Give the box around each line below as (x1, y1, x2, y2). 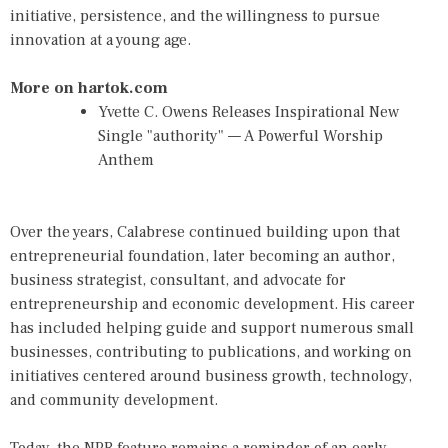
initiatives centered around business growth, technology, (10, 366, 412, 386)
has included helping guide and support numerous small (10, 318, 414, 338)
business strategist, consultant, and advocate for (10, 270, 346, 290)
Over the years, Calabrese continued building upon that (10, 222, 400, 242)
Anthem (98, 150, 154, 170)
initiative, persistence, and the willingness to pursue (10, 6, 380, 26)
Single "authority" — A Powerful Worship (98, 126, 383, 146)
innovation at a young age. (10, 30, 191, 50)
